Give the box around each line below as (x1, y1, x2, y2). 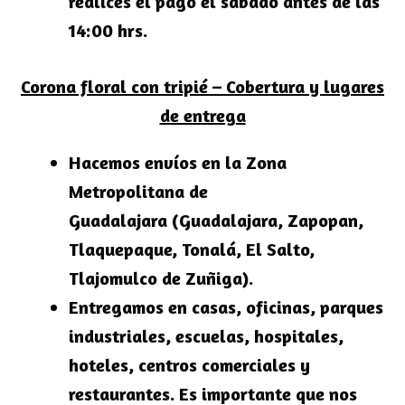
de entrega (159, 104, 246, 127)
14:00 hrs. (69, 19, 147, 42)
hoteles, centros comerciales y (69, 353, 310, 377)
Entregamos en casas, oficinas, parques (69, 296, 383, 319)
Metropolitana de (69, 180, 208, 203)
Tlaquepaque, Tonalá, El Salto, (69, 238, 315, 261)
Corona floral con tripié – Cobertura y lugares (21, 75, 384, 99)
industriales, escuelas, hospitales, (69, 325, 344, 348)
